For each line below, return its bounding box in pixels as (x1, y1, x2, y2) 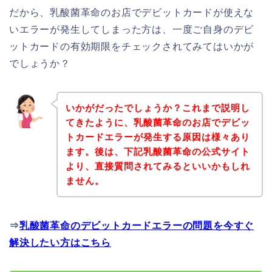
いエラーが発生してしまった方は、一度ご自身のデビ (9, 24, 254, 35)
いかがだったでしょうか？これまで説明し (65, 102, 250, 113)
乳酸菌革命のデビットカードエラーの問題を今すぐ (19, 220, 254, 231)
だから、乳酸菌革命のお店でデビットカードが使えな (9, 7, 254, 18)
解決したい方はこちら (9, 237, 111, 248)
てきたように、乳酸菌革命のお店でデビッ (65, 117, 250, 127)
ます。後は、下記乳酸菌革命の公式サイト (65, 146, 250, 157)
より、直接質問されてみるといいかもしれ (65, 160, 250, 171)
